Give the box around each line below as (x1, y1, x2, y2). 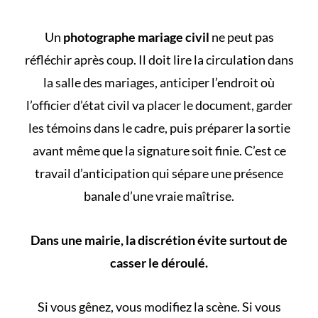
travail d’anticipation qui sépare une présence (35, 165, 283, 182)
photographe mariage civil (62, 29, 209, 45)
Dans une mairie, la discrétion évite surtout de (31, 232, 287, 248)
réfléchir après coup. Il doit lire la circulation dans (24, 52, 294, 68)
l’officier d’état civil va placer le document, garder (26, 97, 292, 114)
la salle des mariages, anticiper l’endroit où (43, 75, 275, 91)
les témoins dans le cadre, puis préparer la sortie (28, 120, 290, 136)
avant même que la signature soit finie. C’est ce (32, 143, 286, 159)
